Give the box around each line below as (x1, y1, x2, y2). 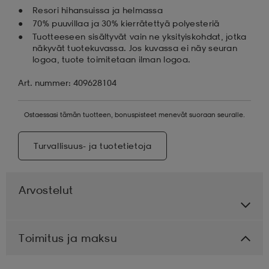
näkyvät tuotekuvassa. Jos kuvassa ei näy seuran (32, 42, 238, 53)
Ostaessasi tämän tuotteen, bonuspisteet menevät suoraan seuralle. (24, 110, 245, 119)
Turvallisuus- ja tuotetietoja (34, 140, 152, 151)
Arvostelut (19, 183, 73, 196)
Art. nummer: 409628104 (18, 77, 116, 88)
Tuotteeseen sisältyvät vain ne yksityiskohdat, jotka (32, 31, 247, 41)
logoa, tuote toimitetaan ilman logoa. (32, 53, 191, 64)
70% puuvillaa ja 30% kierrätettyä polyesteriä (32, 17, 220, 28)
